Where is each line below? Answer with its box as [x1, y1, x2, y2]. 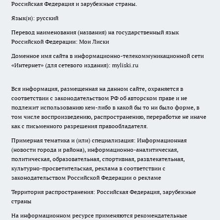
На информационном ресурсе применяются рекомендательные [11, 212, 187, 219]
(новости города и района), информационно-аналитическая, [11, 146, 178, 153]
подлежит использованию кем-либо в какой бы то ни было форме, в [11, 104, 199, 111]
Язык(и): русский [11, 14, 58, 22]
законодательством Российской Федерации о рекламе [11, 174, 161, 181]
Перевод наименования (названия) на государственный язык [11, 28, 179, 36]
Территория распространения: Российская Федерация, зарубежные [11, 188, 196, 195]
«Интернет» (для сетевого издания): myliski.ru [11, 61, 138, 69]
